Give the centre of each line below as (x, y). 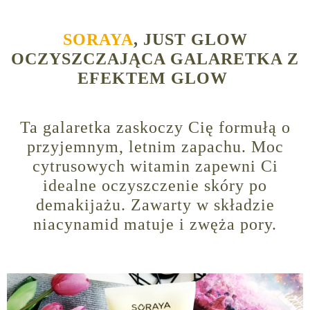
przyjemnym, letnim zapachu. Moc (155, 147)
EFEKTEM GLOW (155, 79)
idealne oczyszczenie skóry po (155, 186)
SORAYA (98, 40)
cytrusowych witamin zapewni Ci (155, 166)
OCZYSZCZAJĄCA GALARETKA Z (155, 59)
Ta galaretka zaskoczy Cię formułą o (155, 128)
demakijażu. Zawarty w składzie (155, 205)
